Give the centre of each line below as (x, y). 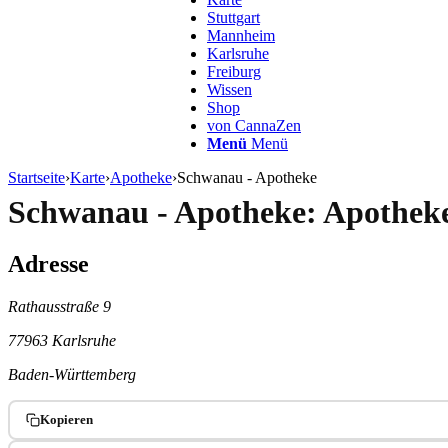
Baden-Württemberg (72, 374)
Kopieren (66, 419)
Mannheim (241, 35)
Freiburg (234, 71)
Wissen (229, 89)
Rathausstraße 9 (59, 306)
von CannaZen (254, 125)
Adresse (48, 263)
